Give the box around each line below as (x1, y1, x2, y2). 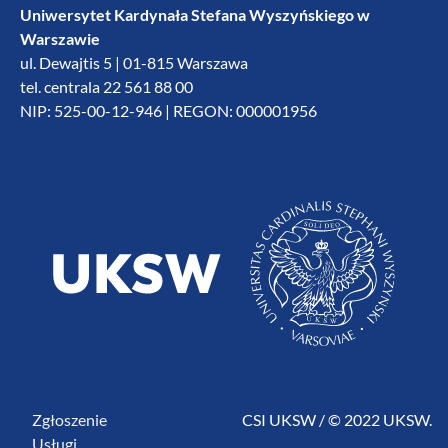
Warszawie (20, 29, 100, 48)
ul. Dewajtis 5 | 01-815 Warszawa (20, 53, 248, 72)
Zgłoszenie (32, 409, 107, 429)
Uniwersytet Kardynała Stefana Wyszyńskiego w (20, 5, 370, 24)
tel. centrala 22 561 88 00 (20, 77, 193, 96)
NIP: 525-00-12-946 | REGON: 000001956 (20, 101, 317, 120)
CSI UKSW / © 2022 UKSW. (242, 409, 432, 429)
